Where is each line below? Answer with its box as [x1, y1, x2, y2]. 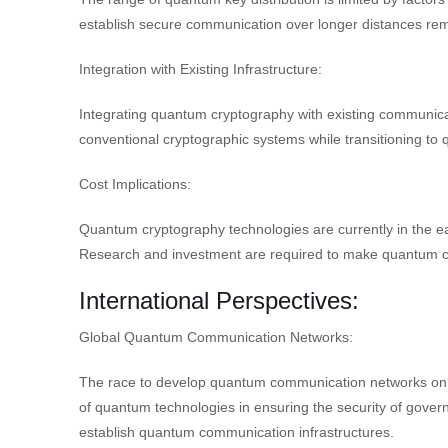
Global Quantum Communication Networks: [79, 328, 353, 345]
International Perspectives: [79, 286, 359, 314]
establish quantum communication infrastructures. [79, 423, 394, 440]
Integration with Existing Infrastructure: [79, 60, 322, 77]
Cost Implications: [79, 175, 191, 192]
